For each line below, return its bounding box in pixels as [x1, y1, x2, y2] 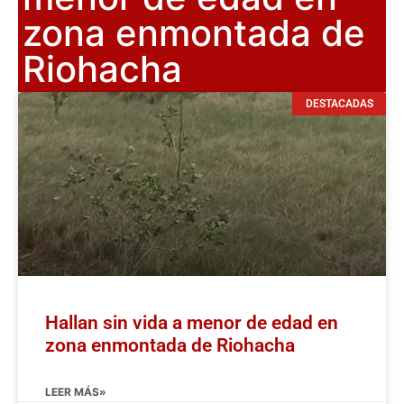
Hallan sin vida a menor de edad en [45, 311, 338, 334]
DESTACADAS [305, 96, 373, 110]
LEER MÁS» [45, 384, 106, 399]
